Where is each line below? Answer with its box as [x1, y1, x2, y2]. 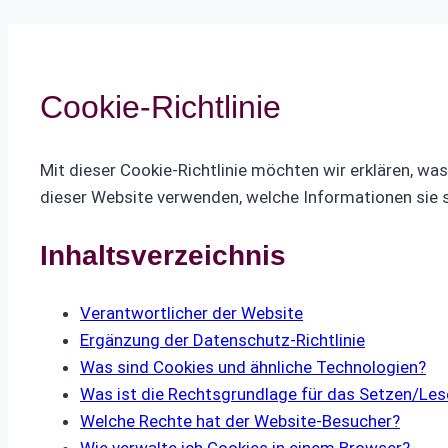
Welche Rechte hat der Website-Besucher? [80, 410, 400, 431]
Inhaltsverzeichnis [40, 239, 286, 271]
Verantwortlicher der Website [80, 302, 303, 323]
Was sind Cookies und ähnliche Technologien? [80, 356, 426, 377]
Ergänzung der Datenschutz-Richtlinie [80, 329, 365, 350]
